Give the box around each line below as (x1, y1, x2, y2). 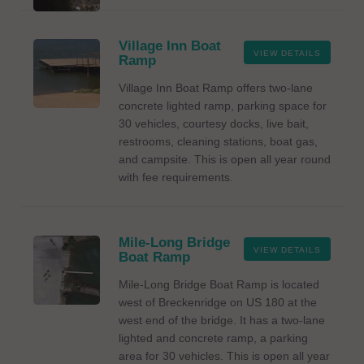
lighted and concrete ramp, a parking (119, 331, 308, 344)
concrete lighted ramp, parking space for (119, 99, 327, 112)
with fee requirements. (119, 171, 233, 184)
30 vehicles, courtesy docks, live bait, (119, 117, 309, 130)
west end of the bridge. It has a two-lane (119, 314, 325, 327)
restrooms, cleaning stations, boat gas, (119, 135, 318, 148)
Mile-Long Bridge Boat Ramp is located (119, 278, 319, 291)
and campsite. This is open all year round (119, 153, 331, 166)
